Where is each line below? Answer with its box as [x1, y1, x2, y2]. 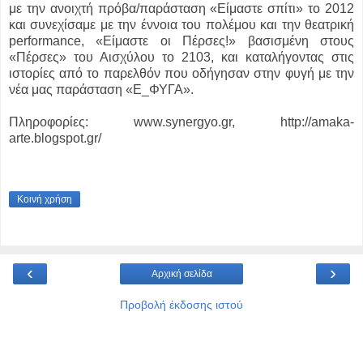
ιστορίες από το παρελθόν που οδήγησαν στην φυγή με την [9, 66, 354, 81]
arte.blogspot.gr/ [9, 131, 101, 146]
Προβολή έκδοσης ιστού [120, 297, 243, 311]
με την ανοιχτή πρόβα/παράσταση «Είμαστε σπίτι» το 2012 [9, 2, 354, 16]
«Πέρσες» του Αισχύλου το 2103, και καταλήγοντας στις [9, 50, 354, 65]
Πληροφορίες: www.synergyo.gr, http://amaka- [9, 115, 354, 130]
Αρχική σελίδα [151, 267, 212, 280]
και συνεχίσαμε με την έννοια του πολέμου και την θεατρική [9, 18, 354, 32]
